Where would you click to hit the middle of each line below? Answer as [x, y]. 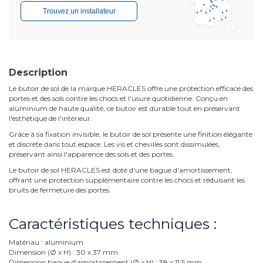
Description [38, 73]
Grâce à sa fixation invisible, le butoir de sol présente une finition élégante [131, 134]
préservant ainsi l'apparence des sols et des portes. [92, 154]
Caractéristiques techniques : [113, 224]
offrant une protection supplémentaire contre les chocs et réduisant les [127, 180]
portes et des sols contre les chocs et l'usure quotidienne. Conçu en [118, 99]
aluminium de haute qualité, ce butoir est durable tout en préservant [124, 109]
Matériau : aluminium [46, 242]
